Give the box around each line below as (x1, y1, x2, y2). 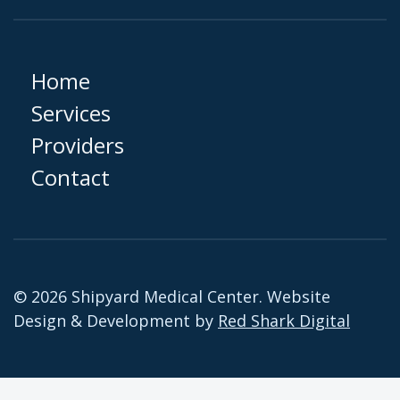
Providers (31, 130, 124, 161)
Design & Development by (13, 310, 218, 332)
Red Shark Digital (218, 310, 350, 332)
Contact (31, 162, 110, 193)
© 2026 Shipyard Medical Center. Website (13, 286, 330, 308)
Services (31, 98, 111, 129)
